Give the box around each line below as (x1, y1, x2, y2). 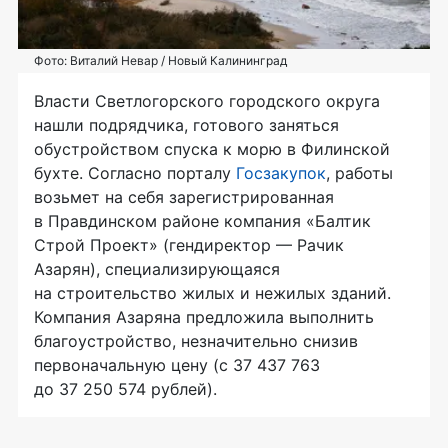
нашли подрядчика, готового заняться (34, 114, 339, 135)
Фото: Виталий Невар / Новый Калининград (34, 52, 287, 68)
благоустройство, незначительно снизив (34, 330, 358, 351)
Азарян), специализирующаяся (34, 258, 280, 279)
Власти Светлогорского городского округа (34, 90, 380, 111)
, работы (326, 162, 393, 183)
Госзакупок (236, 162, 326, 183)
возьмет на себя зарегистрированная (34, 186, 334, 207)
